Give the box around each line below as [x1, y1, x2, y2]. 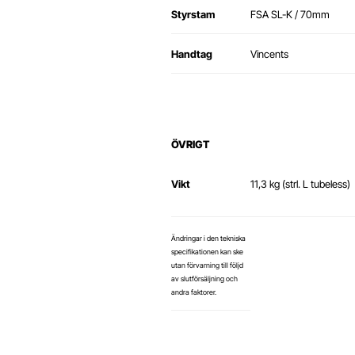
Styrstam [171, 8, 215, 21]
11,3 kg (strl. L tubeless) [250, 177, 350, 191]
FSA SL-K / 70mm [250, 8, 332, 21]
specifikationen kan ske [171, 247, 243, 257]
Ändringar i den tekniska [171, 234, 246, 243]
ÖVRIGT [171, 138, 209, 151]
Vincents [250, 48, 291, 61]
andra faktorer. [171, 288, 216, 297]
